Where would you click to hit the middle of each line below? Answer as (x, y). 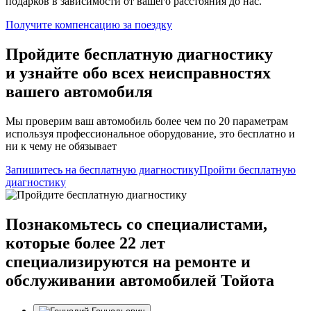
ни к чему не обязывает (61, 146)
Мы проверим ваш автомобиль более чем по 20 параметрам (147, 121)
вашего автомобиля (79, 92)
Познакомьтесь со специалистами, (136, 225)
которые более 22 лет (85, 243)
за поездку (148, 25)
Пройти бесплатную (247, 170)
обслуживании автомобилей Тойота (140, 281)
